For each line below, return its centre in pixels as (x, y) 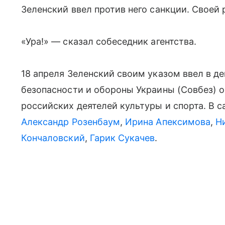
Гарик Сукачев (122, 138)
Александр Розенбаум (71, 122)
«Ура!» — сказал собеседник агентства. (109, 41)
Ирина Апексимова (168, 122)
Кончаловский (53, 138)
